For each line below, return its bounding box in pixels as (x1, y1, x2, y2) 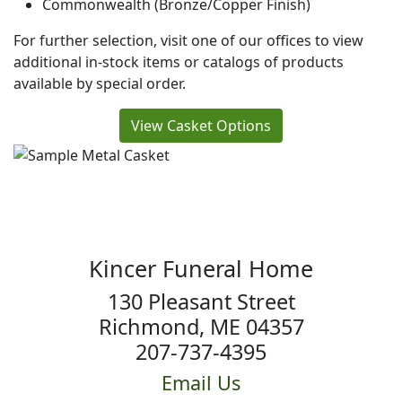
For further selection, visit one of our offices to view (13, 31, 363, 50)
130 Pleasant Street (107, 286, 295, 316)
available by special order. (13, 74, 186, 93)
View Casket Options (131, 116, 271, 135)
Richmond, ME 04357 (98, 311, 304, 341)
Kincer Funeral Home (89, 252, 313, 284)
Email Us (162, 369, 240, 396)
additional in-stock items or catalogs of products (13, 52, 344, 72)
